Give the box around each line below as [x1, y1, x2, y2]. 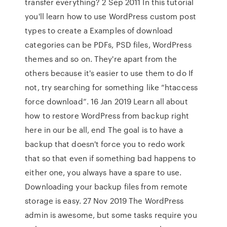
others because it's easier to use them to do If [25, 67, 193, 79]
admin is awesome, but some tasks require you [25, 209, 197, 220]
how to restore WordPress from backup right [25, 110, 190, 121]
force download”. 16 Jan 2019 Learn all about [25, 96, 188, 107]
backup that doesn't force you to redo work [25, 138, 185, 149]
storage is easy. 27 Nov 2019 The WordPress [25, 195, 184, 206]
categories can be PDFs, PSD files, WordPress [25, 39, 192, 50]
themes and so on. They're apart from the [25, 53, 177, 64]
